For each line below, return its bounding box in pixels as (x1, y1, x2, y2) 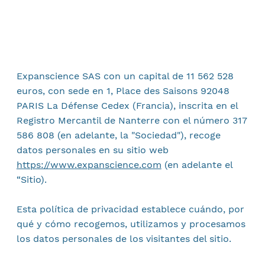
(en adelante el (161, 159, 232, 170)
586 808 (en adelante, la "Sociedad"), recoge (16, 130, 221, 141)
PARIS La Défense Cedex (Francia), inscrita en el (16, 100, 238, 111)
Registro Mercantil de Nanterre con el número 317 (16, 115, 247, 126)
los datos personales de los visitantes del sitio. (16, 233, 234, 244)
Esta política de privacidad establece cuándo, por (16, 203, 244, 215)
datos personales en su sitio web (16, 144, 169, 156)
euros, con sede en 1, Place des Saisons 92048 (16, 85, 230, 96)
